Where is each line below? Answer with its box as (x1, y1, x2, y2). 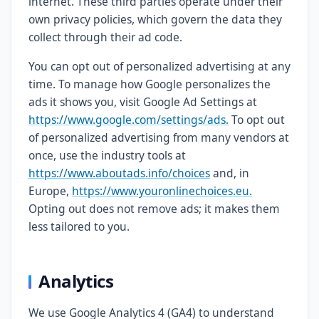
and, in (210, 165, 249, 181)
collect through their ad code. (28, 29, 182, 45)
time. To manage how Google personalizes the (28, 76, 271, 92)
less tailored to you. (28, 219, 130, 234)
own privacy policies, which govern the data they (28, 11, 282, 27)
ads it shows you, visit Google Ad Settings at (28, 94, 257, 110)
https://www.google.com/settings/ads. (28, 112, 229, 127)
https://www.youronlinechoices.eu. (72, 183, 252, 199)
